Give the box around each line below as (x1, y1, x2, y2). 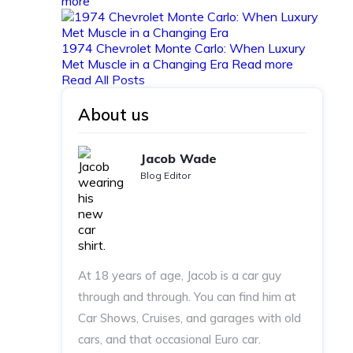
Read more (231, 56, 293, 72)
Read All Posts (61, 72, 145, 88)
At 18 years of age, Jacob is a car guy (77, 268, 281, 284)
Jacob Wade (139, 150, 217, 167)
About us (77, 104, 149, 125)
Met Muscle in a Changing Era (61, 56, 232, 72)
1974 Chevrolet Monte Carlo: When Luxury (61, 40, 306, 57)
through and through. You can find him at (77, 289, 296, 305)
